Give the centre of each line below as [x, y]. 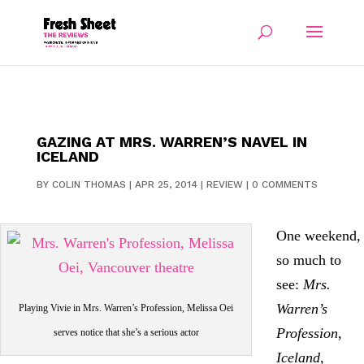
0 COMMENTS [284, 184]
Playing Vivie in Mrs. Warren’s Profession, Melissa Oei [126, 308]
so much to [309, 260]
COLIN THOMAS [89, 184]
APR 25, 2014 [166, 184]
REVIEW [224, 184]
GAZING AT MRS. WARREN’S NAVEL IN [171, 142]
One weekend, [318, 236]
